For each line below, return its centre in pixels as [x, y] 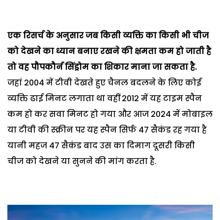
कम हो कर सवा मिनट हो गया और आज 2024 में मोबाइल [110, 114]
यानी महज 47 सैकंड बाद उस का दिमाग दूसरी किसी [101, 146]
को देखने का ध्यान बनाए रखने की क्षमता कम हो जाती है [109, 52]
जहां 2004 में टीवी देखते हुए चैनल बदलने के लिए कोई [104, 83]
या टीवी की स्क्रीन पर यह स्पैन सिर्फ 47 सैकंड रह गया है [107, 130]
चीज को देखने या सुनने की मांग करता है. [82, 162]
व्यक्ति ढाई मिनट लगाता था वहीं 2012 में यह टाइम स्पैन [105, 99]
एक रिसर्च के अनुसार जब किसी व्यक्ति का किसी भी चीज [108, 36]
